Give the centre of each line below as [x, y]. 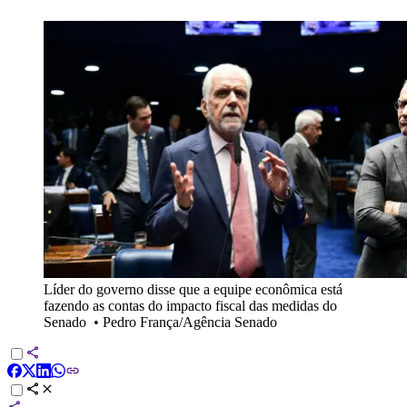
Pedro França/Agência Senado [190, 322]
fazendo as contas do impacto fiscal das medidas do [190, 305]
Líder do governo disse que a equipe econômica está [193, 289]
